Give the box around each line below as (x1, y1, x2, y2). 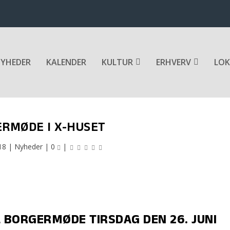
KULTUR (102, 56, 133, 68)
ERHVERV (156, 56, 191, 68)
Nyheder (14, 141, 43, 151)
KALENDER (46, 56, 86, 68)
